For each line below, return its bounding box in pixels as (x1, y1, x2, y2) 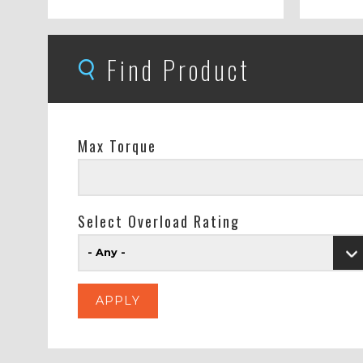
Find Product (106, 49, 250, 88)
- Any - (87, 246, 126, 259)
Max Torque (77, 135, 156, 157)
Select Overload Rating (77, 211, 240, 233)
